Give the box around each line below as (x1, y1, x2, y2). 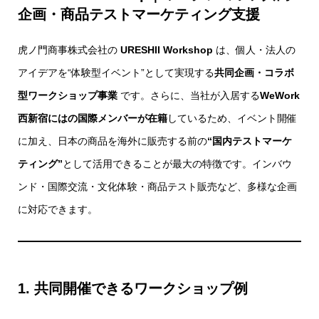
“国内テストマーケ (207, 135, 292, 147)
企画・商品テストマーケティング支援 (18, 6, 260, 22)
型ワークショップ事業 (18, 90, 117, 101)
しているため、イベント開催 (167, 113, 297, 124)
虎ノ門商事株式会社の (18, 44, 120, 56)
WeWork (260, 90, 300, 101)
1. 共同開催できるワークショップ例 (18, 281, 248, 296)
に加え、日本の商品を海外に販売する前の (18, 135, 207, 147)
